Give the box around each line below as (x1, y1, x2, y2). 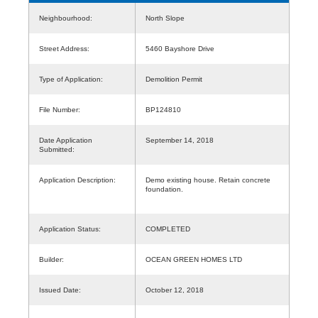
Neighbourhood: (39, 13, 92, 22)
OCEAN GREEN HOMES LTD (146, 255, 242, 263)
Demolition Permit (146, 75, 202, 83)
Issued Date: (39, 285, 81, 294)
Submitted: (39, 145, 75, 153)
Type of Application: (39, 75, 103, 83)
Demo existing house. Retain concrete (146, 175, 270, 184)
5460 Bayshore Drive (146, 44, 214, 53)
